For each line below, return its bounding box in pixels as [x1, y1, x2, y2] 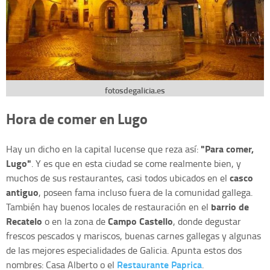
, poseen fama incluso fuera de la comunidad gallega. [39, 186, 253, 199]
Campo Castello [108, 214, 173, 228]
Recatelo [6, 214, 42, 228]
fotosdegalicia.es [105, 84, 165, 96]
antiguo [6, 185, 39, 199]
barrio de [209, 199, 249, 214]
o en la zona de [42, 215, 108, 228]
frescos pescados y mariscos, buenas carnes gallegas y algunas [6, 229, 261, 243]
